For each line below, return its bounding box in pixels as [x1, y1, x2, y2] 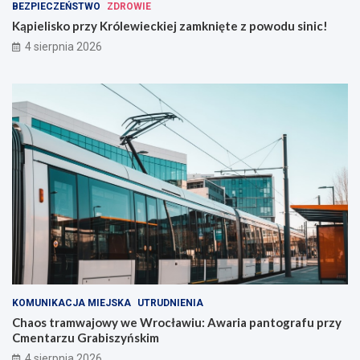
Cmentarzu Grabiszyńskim [12, 330, 159, 346]
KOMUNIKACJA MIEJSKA [12, 297, 131, 309]
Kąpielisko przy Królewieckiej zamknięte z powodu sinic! [12, 18, 328, 33]
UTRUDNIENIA [137, 297, 203, 309]
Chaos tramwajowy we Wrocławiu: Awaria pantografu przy [12, 315, 342, 330]
